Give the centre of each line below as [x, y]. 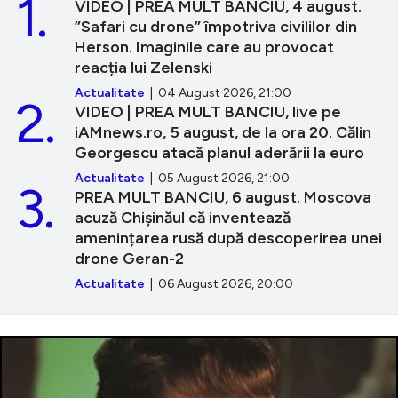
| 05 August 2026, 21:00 [217, 179]
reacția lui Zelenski [143, 68]
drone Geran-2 [129, 259]
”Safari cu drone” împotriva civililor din [216, 27]
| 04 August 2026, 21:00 [218, 93]
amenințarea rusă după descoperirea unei [228, 239]
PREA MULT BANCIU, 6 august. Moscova [223, 198]
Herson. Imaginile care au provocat [204, 48]
